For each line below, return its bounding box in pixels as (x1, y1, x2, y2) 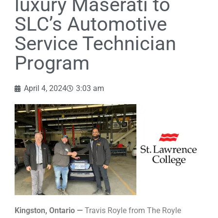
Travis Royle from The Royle (83, 206, 181, 216)
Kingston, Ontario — (15, 206, 83, 216)
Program (15, 51, 90, 74)
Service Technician (15, 32, 176, 55)
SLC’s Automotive (15, 12, 167, 36)
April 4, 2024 (24, 83, 67, 93)
